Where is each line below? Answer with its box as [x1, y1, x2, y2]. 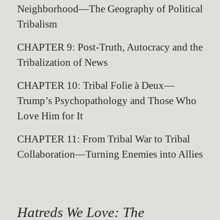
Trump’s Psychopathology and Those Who [17, 95, 196, 106]
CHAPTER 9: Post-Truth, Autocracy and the [17, 41, 203, 53]
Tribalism [17, 18, 57, 29]
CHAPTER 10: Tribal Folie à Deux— [17, 80, 174, 91]
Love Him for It [17, 110, 83, 121]
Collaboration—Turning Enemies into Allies [17, 148, 203, 160]
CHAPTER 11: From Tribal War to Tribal [17, 133, 190, 144]
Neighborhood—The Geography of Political [17, 3, 203, 14]
